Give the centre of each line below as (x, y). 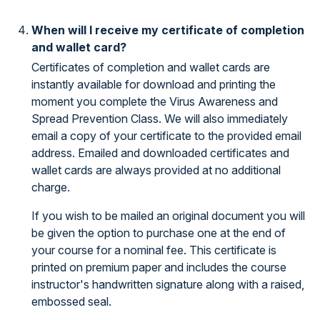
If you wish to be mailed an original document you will (168, 216)
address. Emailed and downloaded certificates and (160, 153)
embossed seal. (71, 301)
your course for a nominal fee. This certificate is (154, 250)
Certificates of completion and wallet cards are (151, 67)
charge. (51, 187)
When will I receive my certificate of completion (168, 30)
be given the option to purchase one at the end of (159, 233)
